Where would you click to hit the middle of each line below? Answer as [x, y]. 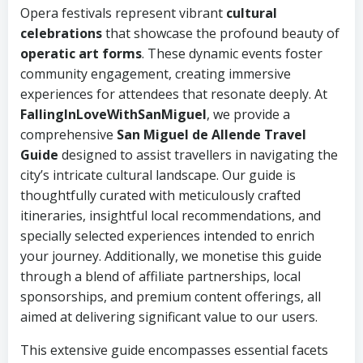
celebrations [61, 33]
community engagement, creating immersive [156, 74]
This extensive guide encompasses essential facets [174, 350]
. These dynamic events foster [232, 53]
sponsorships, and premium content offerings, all [171, 297]
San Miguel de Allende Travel [211, 135]
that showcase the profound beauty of [221, 33]
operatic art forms [81, 53]
